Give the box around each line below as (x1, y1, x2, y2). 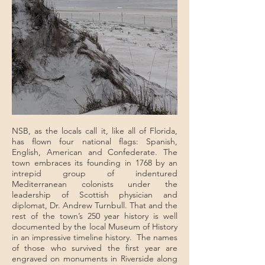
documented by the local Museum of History (12, 221, 177, 232)
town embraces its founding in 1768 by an (12, 157, 177, 168)
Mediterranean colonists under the (12, 179, 177, 189)
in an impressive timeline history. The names (12, 232, 177, 243)
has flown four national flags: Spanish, (12, 136, 177, 147)
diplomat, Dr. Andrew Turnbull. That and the (12, 200, 177, 211)
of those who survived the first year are (12, 243, 177, 253)
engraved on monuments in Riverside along (12, 253, 177, 264)
